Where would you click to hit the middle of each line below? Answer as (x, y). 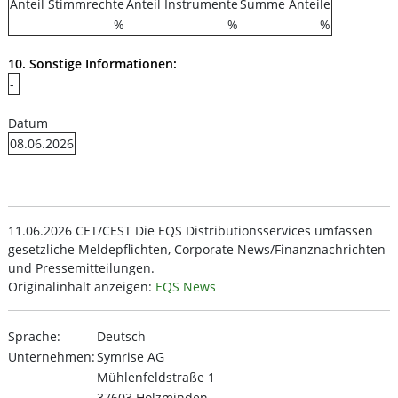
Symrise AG (131, 357)
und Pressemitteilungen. (81, 268)
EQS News (186, 287)
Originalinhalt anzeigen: (82, 287)
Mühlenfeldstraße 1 (156, 377)
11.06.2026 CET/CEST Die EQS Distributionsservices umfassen (191, 231)
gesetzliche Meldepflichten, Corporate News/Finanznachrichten (197, 249)
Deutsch (121, 336)
